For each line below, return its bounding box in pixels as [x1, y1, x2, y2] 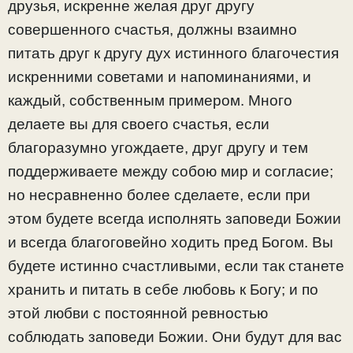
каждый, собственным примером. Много [8, 92, 292, 110]
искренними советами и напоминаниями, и [8, 69, 311, 86]
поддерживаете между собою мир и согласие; [8, 163, 333, 180]
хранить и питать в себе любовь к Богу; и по [8, 281, 318, 299]
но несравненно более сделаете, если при [8, 187, 310, 204]
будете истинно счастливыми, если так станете [8, 258, 344, 275]
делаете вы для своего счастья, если [8, 116, 269, 133]
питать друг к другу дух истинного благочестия [8, 45, 339, 62]
